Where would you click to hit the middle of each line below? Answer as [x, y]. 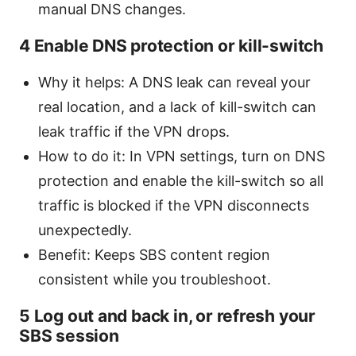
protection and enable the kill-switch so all [181, 180]
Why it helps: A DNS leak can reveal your [174, 82]
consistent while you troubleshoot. [155, 279]
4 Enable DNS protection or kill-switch [171, 45]
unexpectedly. [85, 230]
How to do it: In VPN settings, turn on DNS [182, 156]
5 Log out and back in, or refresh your [167, 315]
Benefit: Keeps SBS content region [154, 254]
